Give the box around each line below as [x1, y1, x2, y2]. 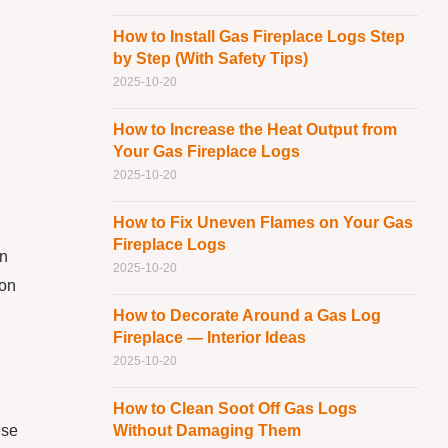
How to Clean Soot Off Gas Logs [112, 400, 357, 418]
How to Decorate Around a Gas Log [112, 307, 381, 325]
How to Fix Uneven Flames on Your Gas [112, 214, 413, 232]
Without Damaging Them [112, 422, 301, 440]
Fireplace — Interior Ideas [112, 329, 306, 347]
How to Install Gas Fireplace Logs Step [112, 28, 405, 46]
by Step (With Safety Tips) [112, 50, 308, 68]
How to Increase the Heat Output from [112, 121, 397, 139]
